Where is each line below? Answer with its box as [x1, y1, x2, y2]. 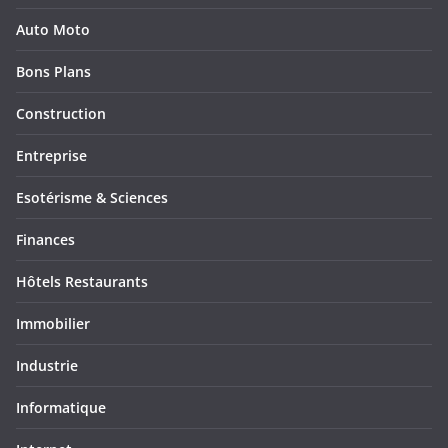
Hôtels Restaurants [16, 272, 148, 292]
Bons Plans [16, 62, 91, 82]
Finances [16, 230, 75, 250]
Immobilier [16, 314, 90, 334]
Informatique [16, 398, 106, 418]
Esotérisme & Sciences [16, 188, 168, 208]
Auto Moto [16, 20, 90, 40]
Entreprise [16, 146, 87, 166]
